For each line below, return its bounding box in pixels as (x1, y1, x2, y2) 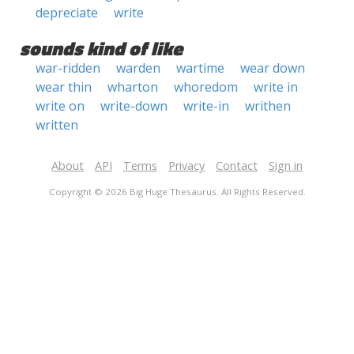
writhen (245, 97, 291, 115)
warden (116, 59, 160, 77)
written (36, 116, 78, 134)
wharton (107, 78, 158, 96)
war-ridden (36, 59, 100, 77)
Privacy (168, 158, 205, 173)
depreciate (36, 4, 98, 21)
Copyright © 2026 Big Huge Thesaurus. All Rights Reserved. (48, 186, 306, 198)
